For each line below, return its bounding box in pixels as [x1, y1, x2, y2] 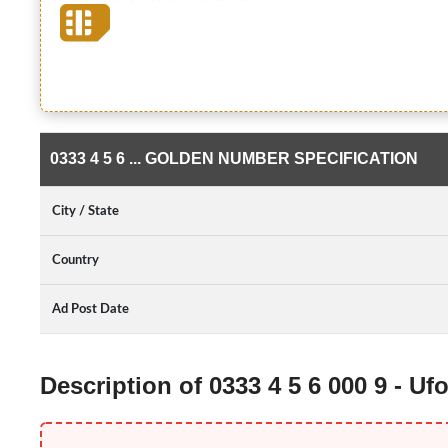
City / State [52, 204, 119, 218]
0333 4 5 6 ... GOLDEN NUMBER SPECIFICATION [50, 150, 418, 167]
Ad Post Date [52, 302, 129, 316]
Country [52, 253, 99, 267]
